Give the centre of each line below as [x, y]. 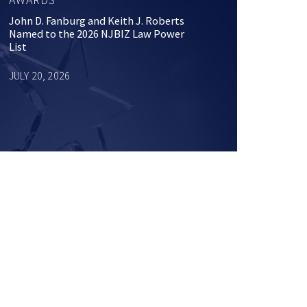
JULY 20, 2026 [39, 76]
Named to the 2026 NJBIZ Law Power [96, 34]
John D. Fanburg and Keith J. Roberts [96, 21]
